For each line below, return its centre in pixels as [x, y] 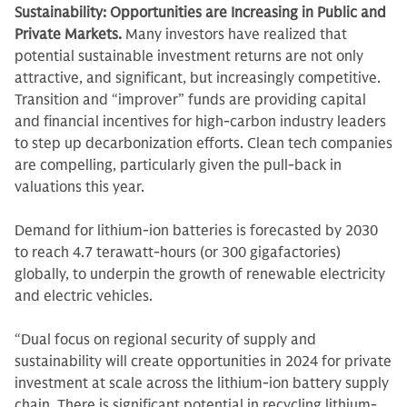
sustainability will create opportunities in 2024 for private [203, 362]
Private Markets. [70, 35]
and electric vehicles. [85, 296]
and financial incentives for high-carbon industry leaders [200, 122]
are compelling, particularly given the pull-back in [178, 165]
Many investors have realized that [236, 35]
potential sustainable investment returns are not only [189, 56]
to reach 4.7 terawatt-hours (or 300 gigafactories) [178, 253]
